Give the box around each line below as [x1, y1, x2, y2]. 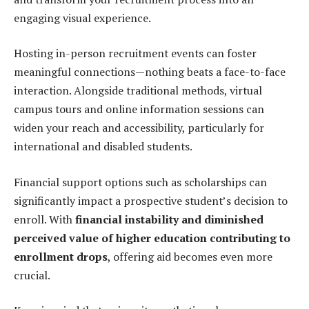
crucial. [14, 267, 50, 283]
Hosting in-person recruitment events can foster [14, 46, 257, 61]
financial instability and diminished [75, 211, 263, 227]
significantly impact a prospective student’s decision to [14, 192, 288, 208]
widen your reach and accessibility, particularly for [14, 120, 264, 136]
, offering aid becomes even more [108, 248, 272, 264]
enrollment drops [14, 248, 108, 264]
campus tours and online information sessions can [14, 101, 264, 117]
